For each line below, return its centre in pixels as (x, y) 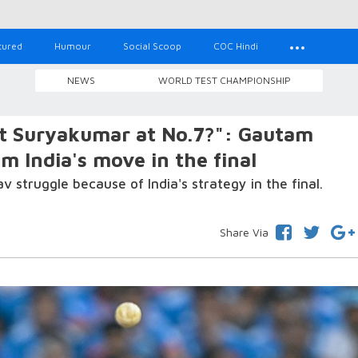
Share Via (244, 232)
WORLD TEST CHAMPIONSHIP (225, 80)
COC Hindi (236, 46)
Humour (73, 46)
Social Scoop (152, 46)
